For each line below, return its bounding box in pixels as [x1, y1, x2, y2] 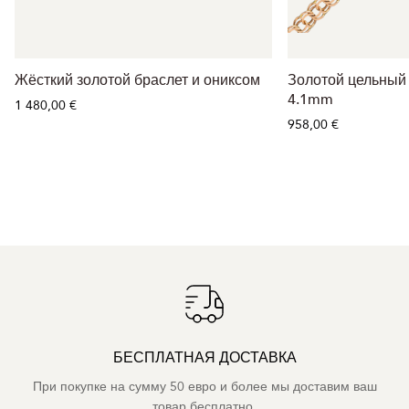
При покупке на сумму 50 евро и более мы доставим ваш [32, 377, 377, 395]
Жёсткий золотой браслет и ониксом [15, 70, 260, 91]
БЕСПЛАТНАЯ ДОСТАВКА [112, 347, 297, 368]
